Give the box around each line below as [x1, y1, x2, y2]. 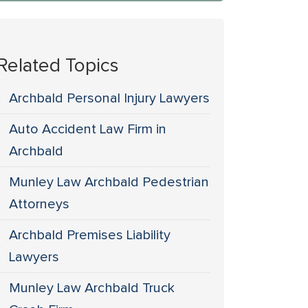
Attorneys [9, 197, 70, 211]
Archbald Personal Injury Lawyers [9, 91, 210, 105]
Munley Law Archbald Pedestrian [9, 175, 210, 189]
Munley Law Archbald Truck [9, 281, 175, 295]
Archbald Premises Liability [9, 228, 171, 242]
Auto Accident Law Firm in [9, 122, 167, 136]
